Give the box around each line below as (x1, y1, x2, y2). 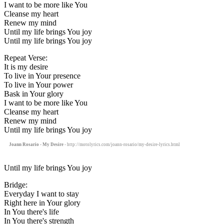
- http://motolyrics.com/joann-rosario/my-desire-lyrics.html (63, 141, 180, 147)
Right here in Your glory (4, 198, 80, 207)
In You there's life (4, 207, 59, 216)
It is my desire (4, 62, 48, 71)
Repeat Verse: (4, 53, 47, 62)
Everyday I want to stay (4, 189, 79, 198)
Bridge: (4, 180, 27, 189)
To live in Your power (4, 80, 73, 89)
